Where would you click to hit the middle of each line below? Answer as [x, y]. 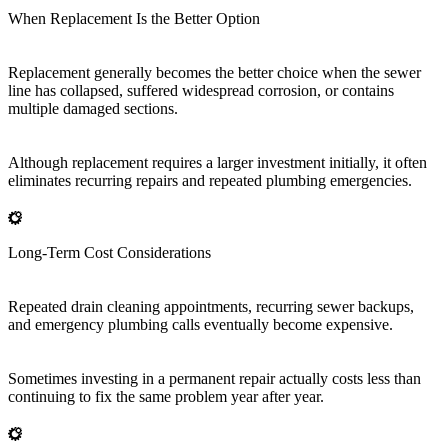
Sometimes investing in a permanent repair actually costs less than [214, 379]
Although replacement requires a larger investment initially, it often [217, 163]
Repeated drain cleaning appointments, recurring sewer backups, [211, 307]
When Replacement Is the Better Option [134, 19]
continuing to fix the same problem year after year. [166, 397]
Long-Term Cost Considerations [109, 253]
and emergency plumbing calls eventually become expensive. [200, 325]
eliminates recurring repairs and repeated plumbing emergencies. [210, 181]
